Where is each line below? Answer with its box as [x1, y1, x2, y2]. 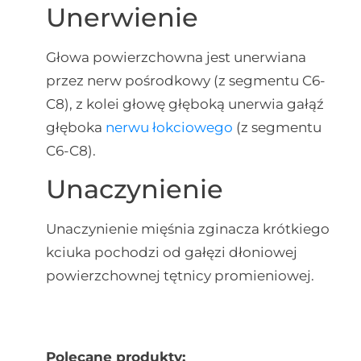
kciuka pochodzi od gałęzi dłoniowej [45, 244, 297, 261]
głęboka [45, 118, 106, 135]
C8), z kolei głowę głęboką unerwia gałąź [45, 95, 324, 112]
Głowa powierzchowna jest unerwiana [45, 48, 306, 65]
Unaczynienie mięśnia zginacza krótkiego [45, 221, 330, 238]
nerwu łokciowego [105, 118, 233, 135]
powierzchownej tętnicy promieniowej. [45, 268, 314, 284]
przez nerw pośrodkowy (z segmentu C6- [45, 72, 326, 89]
